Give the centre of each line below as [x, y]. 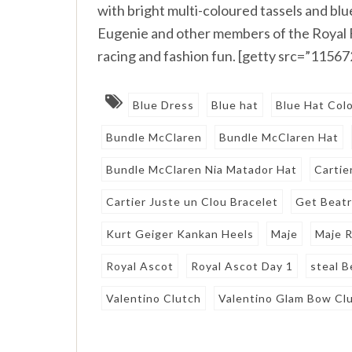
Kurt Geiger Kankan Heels [180, 234]
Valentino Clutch [154, 299]
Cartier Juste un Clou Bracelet [192, 202]
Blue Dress [164, 105]
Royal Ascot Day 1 [242, 266]
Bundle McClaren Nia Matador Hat [202, 170]
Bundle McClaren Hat [279, 137]
